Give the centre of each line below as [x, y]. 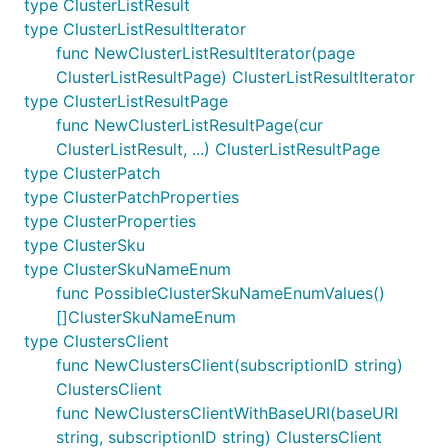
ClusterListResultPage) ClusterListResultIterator [235, 77]
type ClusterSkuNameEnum [127, 269]
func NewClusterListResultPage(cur [189, 125]
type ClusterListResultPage [126, 101]
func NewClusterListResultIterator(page [205, 53]
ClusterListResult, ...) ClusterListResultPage [218, 149]
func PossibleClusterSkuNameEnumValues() [220, 293]
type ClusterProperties [110, 221]
